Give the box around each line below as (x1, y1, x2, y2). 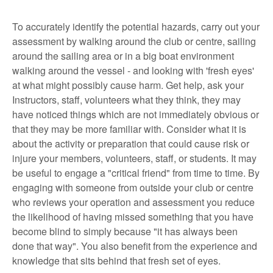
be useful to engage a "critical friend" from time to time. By (12, 166, 260, 180)
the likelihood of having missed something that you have (12, 210, 253, 224)
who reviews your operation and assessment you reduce (12, 195, 255, 210)
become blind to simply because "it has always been (12, 224, 238, 239)
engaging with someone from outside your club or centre (12, 180, 253, 195)
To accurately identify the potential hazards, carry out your (12, 19, 260, 34)
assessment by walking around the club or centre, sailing (12, 34, 256, 49)
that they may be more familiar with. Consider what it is (12, 122, 246, 136)
